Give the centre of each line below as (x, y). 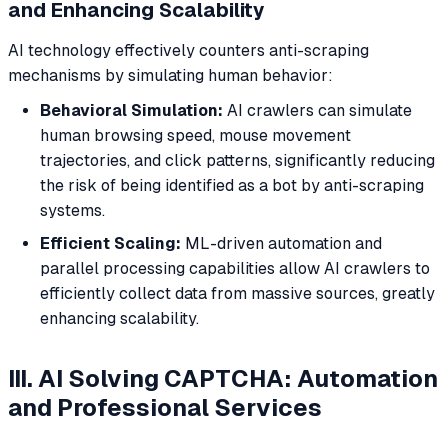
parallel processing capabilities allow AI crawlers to (235, 268)
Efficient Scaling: (110, 243)
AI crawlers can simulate (317, 110)
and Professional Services (165, 408)
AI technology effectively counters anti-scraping (188, 51)
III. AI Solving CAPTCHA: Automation (223, 379)
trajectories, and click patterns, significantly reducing (237, 160)
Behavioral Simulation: (131, 110)
